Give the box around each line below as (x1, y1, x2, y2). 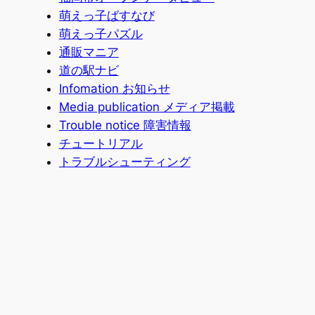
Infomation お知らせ (58, 81, 170, 96)
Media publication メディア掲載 (58, 99, 235, 114)
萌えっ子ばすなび (58, 8, 155, 22)
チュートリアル (58, 136, 143, 150)
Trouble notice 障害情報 (58, 117, 191, 132)
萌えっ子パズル (58, 26, 143, 41)
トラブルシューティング (58, 154, 191, 169)
